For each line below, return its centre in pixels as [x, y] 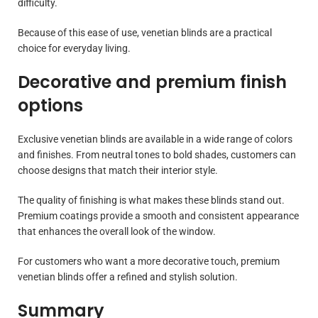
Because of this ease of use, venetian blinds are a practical [145, 32]
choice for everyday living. [74, 48]
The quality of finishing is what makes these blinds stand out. [151, 200]
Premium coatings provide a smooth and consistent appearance [158, 215]
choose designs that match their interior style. [118, 170]
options [50, 105]
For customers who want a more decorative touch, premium [149, 261]
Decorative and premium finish [152, 82]
